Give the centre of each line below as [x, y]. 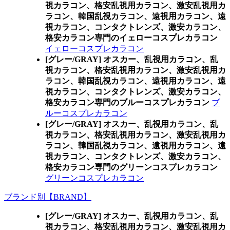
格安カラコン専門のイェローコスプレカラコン [131, 38]
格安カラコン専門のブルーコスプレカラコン [127, 102]
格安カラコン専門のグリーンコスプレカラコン [131, 167]
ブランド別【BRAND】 [48, 197]
